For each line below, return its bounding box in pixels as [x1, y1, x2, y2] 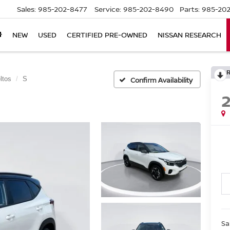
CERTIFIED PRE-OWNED [67, 30, 147, 40]
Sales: [17, 4, 36, 14]
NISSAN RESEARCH [158, 30, 221, 40]
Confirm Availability [130, 75, 193, 85]
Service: [94, 4, 121, 14]
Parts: [180, 4, 200, 14]
